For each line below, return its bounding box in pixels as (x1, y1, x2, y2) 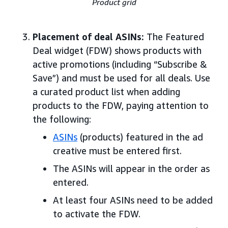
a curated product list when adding (33, 85, 180, 97)
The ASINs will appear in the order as (53, 162, 210, 174)
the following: (33, 113, 91, 125)
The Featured (147, 31, 204, 42)
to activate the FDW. (53, 208, 140, 219)
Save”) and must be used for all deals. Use (33, 72, 210, 83)
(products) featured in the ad (77, 131, 203, 142)
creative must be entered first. (53, 145, 182, 156)
